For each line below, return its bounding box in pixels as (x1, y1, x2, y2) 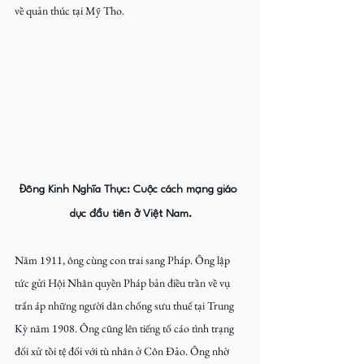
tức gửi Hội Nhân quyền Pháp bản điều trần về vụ (15, 275, 232, 290)
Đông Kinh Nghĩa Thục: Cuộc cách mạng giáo (19, 183, 240, 195)
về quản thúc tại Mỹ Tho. (15, 3, 124, 19)
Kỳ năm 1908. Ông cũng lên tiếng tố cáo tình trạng (15, 320, 236, 336)
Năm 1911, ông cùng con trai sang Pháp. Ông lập (15, 252, 232, 267)
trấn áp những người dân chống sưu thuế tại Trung (15, 297, 236, 313)
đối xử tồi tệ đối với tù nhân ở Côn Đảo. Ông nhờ (15, 343, 232, 358)
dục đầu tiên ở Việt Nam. (68, 207, 192, 219)
